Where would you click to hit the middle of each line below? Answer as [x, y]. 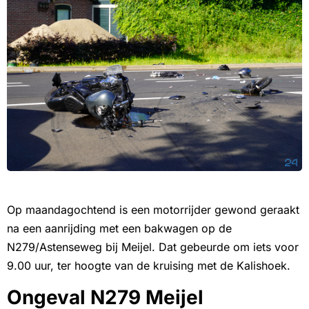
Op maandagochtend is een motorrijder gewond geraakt [153, 210]
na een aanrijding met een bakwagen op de [119, 229]
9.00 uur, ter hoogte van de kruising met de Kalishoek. [149, 266]
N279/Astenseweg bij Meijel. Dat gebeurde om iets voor [153, 247]
